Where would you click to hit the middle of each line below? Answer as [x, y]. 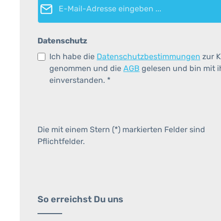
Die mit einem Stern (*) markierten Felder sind [121, 129]
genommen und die [86, 68]
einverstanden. [78, 80]
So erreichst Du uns [80, 199]
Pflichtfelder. [61, 141]
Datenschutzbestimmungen [148, 56]
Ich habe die [73, 56]
